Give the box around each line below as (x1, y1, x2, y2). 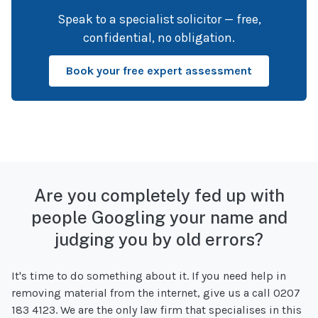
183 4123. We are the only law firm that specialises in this (11, 302, 302, 317)
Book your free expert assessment (66, 63, 252, 77)
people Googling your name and (31, 207, 287, 227)
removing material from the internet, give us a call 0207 (11, 285, 300, 300)
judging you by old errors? (55, 229, 263, 249)
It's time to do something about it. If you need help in (11, 268, 286, 283)
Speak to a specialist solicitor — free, (57, 11, 261, 26)
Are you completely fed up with (33, 185, 285, 205)
